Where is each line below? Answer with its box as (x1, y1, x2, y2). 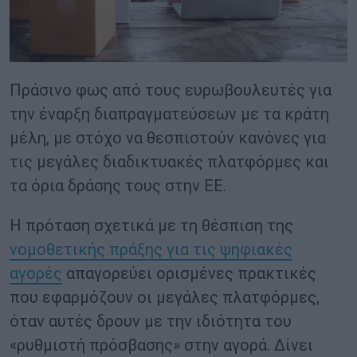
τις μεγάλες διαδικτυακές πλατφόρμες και (10, 152, 329, 172)
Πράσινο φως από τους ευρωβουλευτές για (10, 80, 331, 100)
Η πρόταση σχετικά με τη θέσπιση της (10, 216, 293, 236)
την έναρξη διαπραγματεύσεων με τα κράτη (10, 104, 329, 124)
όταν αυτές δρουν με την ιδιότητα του (10, 312, 292, 331)
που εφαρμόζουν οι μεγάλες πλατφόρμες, (10, 288, 320, 308)
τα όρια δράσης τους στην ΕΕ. (10, 176, 226, 196)
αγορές (10, 264, 62, 284)
